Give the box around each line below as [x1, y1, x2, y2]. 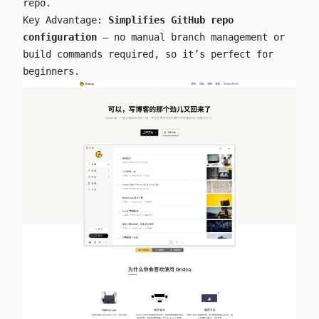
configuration [23, 31, 97, 43]
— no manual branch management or [97, 31, 285, 43]
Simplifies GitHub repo [108, 14, 234, 26]
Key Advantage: [23, 14, 108, 26]
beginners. [23, 66, 80, 78]
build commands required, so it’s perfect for [23, 48, 273, 61]
